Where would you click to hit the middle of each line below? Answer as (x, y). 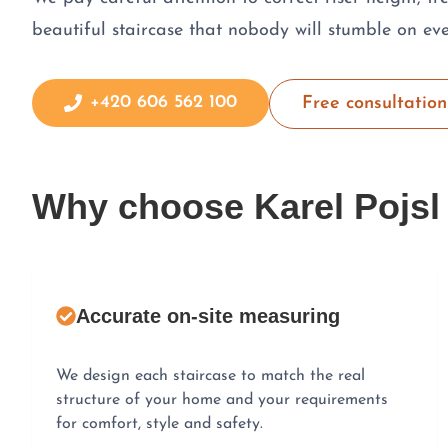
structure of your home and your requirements (222, 399)
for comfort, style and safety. (159, 423)
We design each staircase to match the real (210, 375)
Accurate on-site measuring (208, 315)
